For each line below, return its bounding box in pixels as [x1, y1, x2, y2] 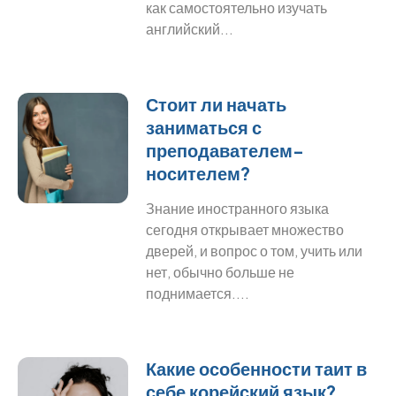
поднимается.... [146, 284, 250, 302]
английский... [146, 19, 234, 38]
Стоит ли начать [146, 93, 287, 115]
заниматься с [146, 116, 263, 138]
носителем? [146, 162, 251, 184]
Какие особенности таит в [146, 357, 368, 379]
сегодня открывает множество [146, 220, 345, 239]
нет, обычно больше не [146, 263, 295, 281]
